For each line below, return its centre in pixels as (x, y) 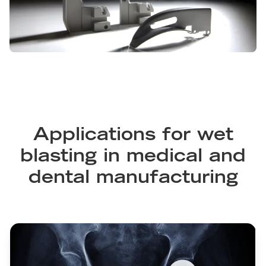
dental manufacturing (133, 179)
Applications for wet (133, 136)
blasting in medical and (133, 158)
